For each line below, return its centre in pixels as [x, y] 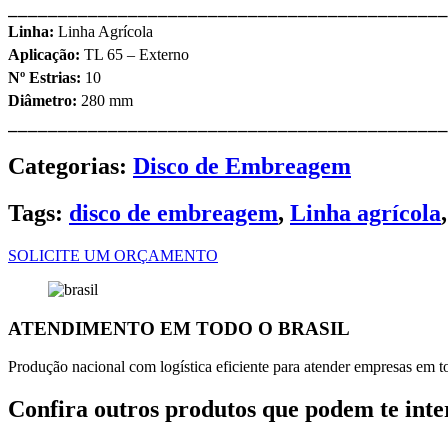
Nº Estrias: [44, 78]
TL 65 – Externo [134, 55]
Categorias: [67, 166]
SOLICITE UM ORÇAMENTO [113, 255]
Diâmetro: [42, 101]
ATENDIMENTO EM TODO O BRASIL [179, 328]
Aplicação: [44, 55]
